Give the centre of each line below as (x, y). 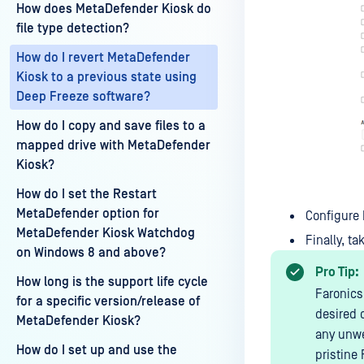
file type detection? (73, 28)
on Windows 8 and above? (91, 253)
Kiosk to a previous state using (106, 77)
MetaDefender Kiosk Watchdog (106, 233)
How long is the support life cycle (112, 282)
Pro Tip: (337, 272)
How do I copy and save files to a (111, 126)
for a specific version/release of (108, 301)
